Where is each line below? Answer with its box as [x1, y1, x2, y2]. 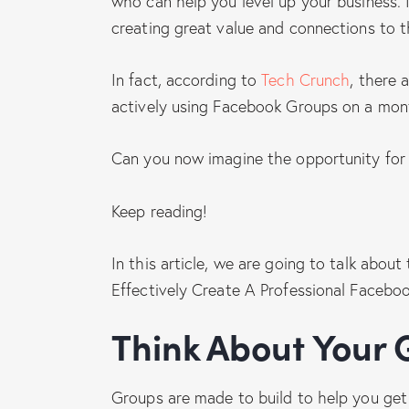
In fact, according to [111, 68, 262, 91]
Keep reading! [111, 199, 208, 222]
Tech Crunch [261, 68, 351, 91]
